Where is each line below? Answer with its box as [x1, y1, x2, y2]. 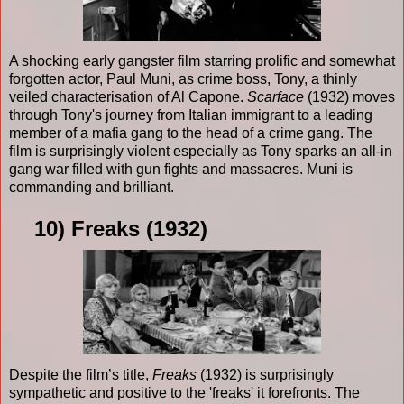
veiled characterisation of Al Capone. [9, 88, 247, 105]
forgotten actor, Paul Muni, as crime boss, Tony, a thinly [9, 70, 357, 87]
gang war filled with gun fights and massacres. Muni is [9, 161, 353, 177]
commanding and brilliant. [9, 179, 174, 195]
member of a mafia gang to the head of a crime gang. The [9, 124, 372, 141]
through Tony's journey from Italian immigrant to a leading [9, 106, 372, 123]
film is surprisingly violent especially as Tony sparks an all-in [9, 142, 392, 159]
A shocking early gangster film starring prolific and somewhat [9, 52, 395, 69]
